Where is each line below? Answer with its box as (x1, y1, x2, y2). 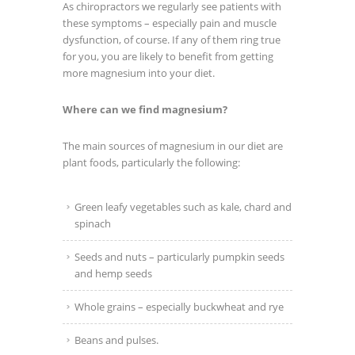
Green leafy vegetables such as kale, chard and (74, 200, 292, 215)
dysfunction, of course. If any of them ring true (63, 32, 281, 48)
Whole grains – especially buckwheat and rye (74, 300, 284, 315)
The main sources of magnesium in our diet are (63, 139, 283, 154)
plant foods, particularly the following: (63, 155, 240, 170)
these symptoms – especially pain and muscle (63, 16, 277, 31)
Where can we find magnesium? (63, 102, 227, 117)
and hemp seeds (74, 266, 152, 281)
